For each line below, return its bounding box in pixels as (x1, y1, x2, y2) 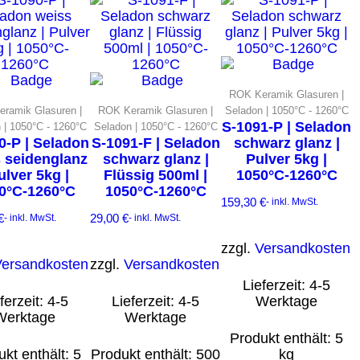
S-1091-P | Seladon (222, 118, 351, 135)
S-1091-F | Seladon (91, 134, 220, 151)
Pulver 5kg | (246, 150, 327, 167)
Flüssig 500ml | (104, 166, 207, 183)
